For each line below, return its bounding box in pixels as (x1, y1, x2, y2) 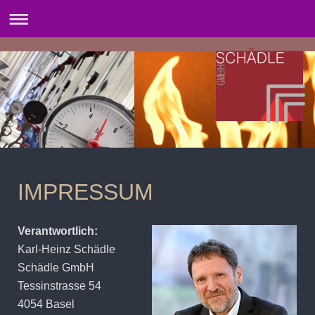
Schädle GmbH (18, 262, 94, 274)
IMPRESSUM (18, 179, 153, 205)
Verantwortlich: (18, 225, 98, 238)
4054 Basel (18, 298, 75, 311)
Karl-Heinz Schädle (18, 243, 115, 256)
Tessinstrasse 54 (18, 280, 101, 292)
